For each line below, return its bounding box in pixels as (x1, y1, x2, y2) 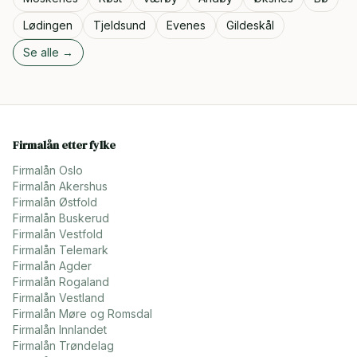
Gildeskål (226, 18, 274, 32)
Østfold (59, 195, 97, 209)
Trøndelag (59, 339, 114, 352)
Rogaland (59, 275, 109, 288)
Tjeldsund (93, 18, 146, 32)
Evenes (167, 18, 206, 32)
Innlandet (59, 323, 107, 336)
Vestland (59, 291, 104, 304)
